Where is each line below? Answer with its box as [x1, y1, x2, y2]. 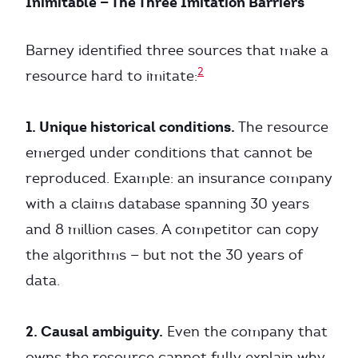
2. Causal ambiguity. [26, 322, 163, 340]
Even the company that [163, 323, 328, 340]
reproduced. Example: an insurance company [26, 169, 332, 187]
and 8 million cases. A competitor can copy [26, 221, 319, 238]
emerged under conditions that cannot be [26, 144, 312, 161]
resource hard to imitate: [26, 67, 197, 85]
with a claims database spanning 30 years [26, 195, 309, 213]
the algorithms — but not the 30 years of [26, 246, 303, 264]
